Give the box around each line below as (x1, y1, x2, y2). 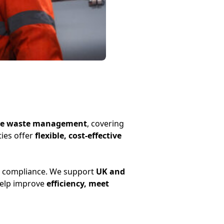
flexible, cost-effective (34, 130, 121, 141)
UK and (95, 166, 125, 177)
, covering (86, 118, 124, 129)
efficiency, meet (46, 178, 109, 189)
